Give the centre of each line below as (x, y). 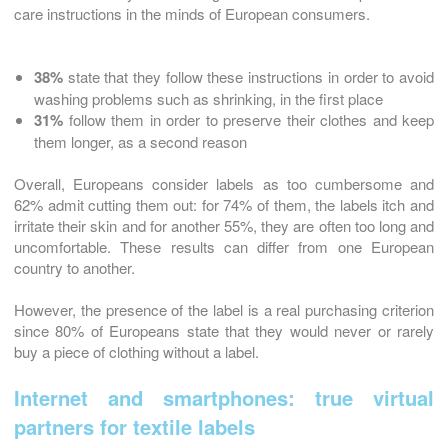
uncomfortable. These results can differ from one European (224, 247)
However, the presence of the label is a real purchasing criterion (224, 310)
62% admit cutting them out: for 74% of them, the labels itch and (224, 205)
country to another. (74, 268)
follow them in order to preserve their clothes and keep (248, 120)
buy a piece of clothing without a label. (136, 352)
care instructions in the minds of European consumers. (192, 14)
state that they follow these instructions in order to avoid (248, 77)
